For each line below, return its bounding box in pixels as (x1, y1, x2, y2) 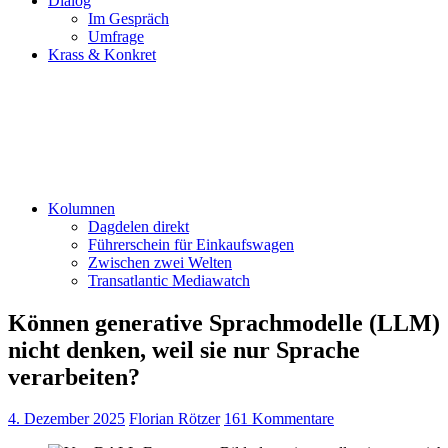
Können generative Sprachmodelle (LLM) (8, 309, 440, 336)
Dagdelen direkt (88, 217, 189, 235)
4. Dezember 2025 (8, 410, 125, 428)
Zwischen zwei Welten (88, 253, 232, 271)
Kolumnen (48, 199, 115, 217)
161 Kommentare (224, 410, 334, 428)
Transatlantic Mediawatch (88, 271, 250, 289)
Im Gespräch (88, 9, 169, 27)
